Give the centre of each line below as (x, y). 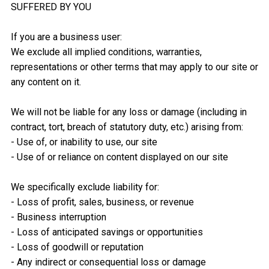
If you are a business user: (66, 37)
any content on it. (46, 82)
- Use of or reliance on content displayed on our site (119, 157)
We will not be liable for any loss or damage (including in (128, 112)
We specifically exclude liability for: (85, 187)
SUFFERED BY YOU (51, 7)
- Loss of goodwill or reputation (77, 247)
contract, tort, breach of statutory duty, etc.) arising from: (127, 127)
